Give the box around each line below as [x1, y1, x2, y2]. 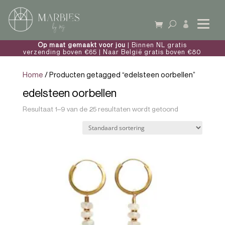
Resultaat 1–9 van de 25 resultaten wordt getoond [22, 104, 178, 113]
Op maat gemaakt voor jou [38, 41, 128, 49]
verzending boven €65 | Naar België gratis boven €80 [23, 48, 202, 56]
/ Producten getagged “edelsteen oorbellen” [43, 70, 195, 79]
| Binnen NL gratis [128, 41, 187, 49]
